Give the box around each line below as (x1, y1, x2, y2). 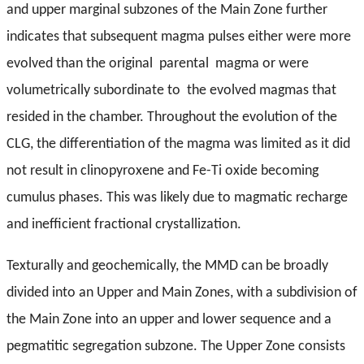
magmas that (259, 83, 336, 99)
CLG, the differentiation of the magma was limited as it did (6, 136, 350, 153)
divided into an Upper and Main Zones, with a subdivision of (6, 285, 357, 301)
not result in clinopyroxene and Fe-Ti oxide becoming (6, 163, 318, 180)
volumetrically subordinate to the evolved (6, 83, 259, 99)
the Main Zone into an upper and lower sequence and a (6, 312, 331, 328)
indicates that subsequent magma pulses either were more (6, 29, 351, 45)
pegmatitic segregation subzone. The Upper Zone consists (6, 339, 345, 355)
